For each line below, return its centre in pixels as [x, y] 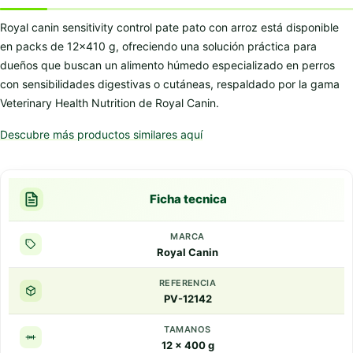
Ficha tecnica [188, 199]
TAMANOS [188, 329]
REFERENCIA [188, 282]
